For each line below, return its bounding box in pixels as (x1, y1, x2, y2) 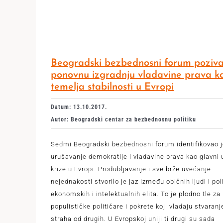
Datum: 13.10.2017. (50, 104, 107, 111)
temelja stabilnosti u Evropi (50, 82, 174, 92)
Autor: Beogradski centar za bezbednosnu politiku (50, 116, 196, 123)
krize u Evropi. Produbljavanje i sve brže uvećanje (50, 165, 211, 173)
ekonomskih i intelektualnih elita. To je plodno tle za (50, 190, 221, 198)
